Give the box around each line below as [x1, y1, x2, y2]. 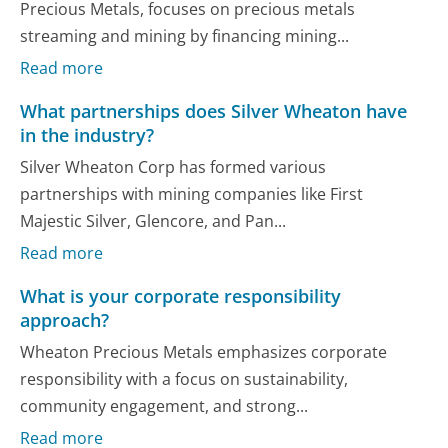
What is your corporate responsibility [20, 284, 342, 309]
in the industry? [20, 123, 155, 148]
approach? [20, 308, 110, 333]
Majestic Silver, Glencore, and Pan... [20, 209, 287, 232]
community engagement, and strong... [20, 394, 309, 417]
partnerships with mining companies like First [20, 182, 364, 205]
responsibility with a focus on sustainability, [20, 367, 349, 390]
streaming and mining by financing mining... [20, 24, 350, 47]
